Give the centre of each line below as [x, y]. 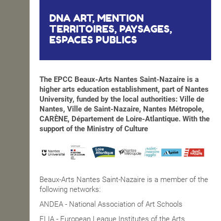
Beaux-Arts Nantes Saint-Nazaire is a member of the [124, 180]
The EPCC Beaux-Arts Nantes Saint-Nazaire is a [119, 80]
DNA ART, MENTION [96, 18]
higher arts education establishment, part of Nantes [124, 90]
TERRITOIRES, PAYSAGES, [111, 29]
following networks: [70, 190]
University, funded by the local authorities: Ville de [122, 99]
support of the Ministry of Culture [94, 129]
